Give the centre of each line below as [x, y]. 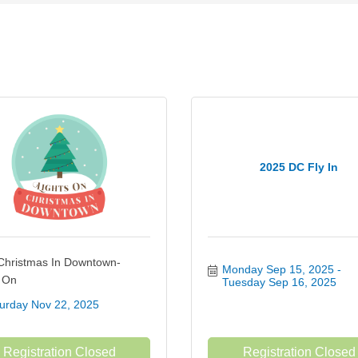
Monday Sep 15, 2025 [278, 269]
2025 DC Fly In [299, 167]
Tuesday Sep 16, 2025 [279, 282]
